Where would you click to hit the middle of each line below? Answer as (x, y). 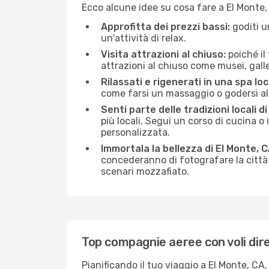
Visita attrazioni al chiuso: (163, 54)
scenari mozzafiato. (145, 171)
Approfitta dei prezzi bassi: (165, 27)
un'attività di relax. (144, 38)
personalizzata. (135, 132)
